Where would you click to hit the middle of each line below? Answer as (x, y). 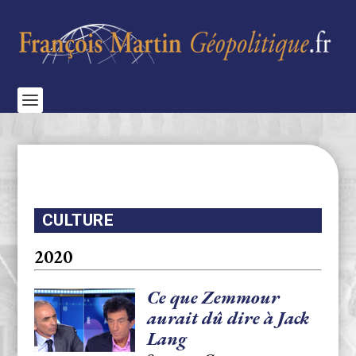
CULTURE (78, 220)
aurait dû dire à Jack (228, 318)
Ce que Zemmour (213, 298)
